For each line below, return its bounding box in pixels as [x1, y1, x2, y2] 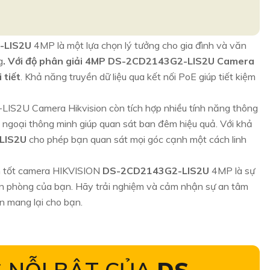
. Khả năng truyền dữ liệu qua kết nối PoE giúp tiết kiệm [20, 71, 256, 83]
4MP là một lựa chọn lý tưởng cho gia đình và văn [34, 39, 246, 51]
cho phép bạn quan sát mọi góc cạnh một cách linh [29, 133, 246, 145]
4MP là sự [212, 165, 255, 177]
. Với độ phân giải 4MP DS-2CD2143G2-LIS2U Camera [3, 55, 254, 67]
